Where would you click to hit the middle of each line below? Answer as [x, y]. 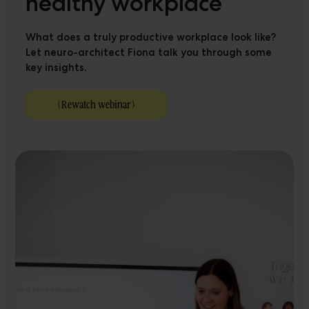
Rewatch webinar [97, 104]
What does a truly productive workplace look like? [151, 37]
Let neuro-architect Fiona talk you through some [149, 52]
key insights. [57, 67]
